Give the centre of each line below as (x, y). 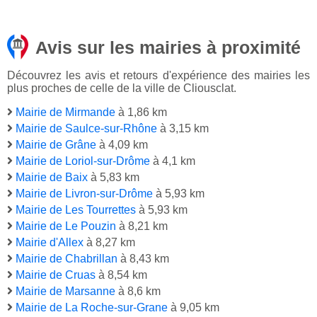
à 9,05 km (194, 308)
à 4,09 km (122, 145)
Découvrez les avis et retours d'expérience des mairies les (158, 76)
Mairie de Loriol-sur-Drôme (83, 161)
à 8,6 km (138, 292)
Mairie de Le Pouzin (66, 226)
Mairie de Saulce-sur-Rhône (86, 129)
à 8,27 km (109, 243)
